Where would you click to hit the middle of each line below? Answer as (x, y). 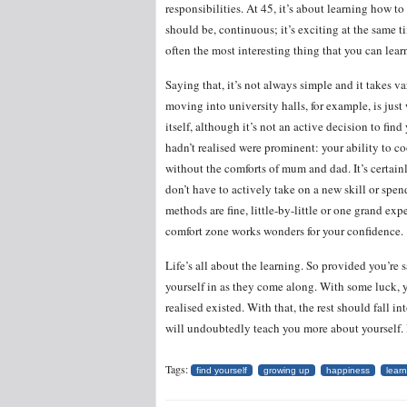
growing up (287, 370)
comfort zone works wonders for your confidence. (284, 231)
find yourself (222, 370)
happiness (348, 370)
